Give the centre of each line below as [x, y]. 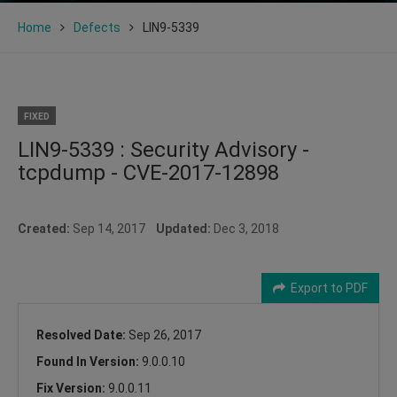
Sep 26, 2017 [165, 335]
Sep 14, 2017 [113, 228]
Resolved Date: [82, 335]
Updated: [183, 228]
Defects [97, 27]
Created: [44, 228]
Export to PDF [327, 288]
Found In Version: [89, 361]
